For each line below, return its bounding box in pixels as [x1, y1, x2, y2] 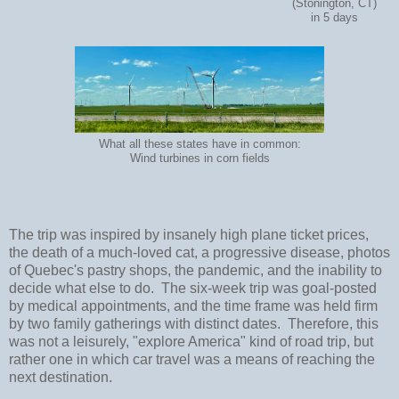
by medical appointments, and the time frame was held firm [9, 297, 378, 313]
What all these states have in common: [98, 137, 301, 151]
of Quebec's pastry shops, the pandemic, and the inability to [9, 262, 382, 278]
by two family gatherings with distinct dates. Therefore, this [9, 315, 379, 331]
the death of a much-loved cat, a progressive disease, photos [9, 244, 390, 260]
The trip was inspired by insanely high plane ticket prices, [9, 226, 369, 242]
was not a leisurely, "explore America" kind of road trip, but [9, 333, 373, 349]
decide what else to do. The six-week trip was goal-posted [9, 280, 377, 296]
